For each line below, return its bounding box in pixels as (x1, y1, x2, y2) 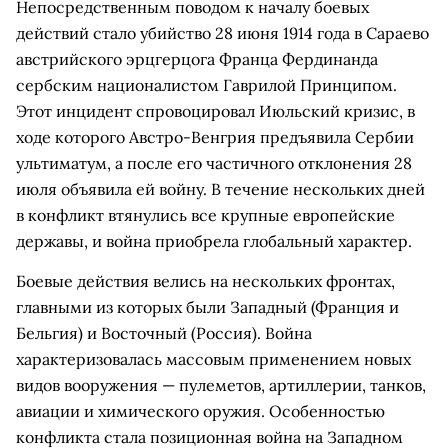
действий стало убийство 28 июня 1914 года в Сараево (16, 23, 429, 43)
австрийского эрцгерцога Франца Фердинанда (16, 49, 378, 69)
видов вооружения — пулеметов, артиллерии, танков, (16, 375, 426, 395)
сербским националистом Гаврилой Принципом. (16, 75, 397, 95)
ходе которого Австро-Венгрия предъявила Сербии (16, 127, 414, 147)
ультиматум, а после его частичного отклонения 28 (16, 153, 412, 173)
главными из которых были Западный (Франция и (16, 297, 399, 317)
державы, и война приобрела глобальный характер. (16, 231, 412, 251)
